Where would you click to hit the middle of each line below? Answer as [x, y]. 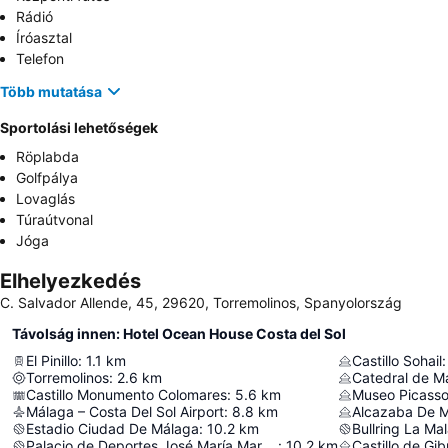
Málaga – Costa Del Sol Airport [125, 411]
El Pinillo [52, 360]
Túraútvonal [54, 219]
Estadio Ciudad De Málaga [112, 428]
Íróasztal [44, 37]
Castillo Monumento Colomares [126, 394]
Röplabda [47, 156]
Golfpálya [47, 177]
